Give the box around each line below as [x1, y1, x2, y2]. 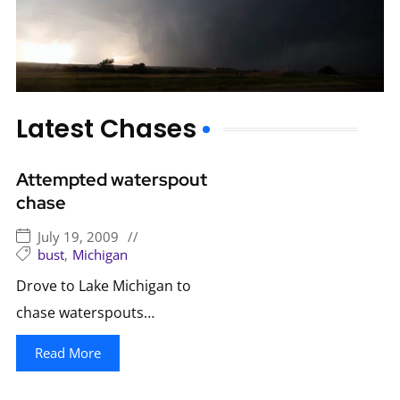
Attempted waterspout [15, 168, 207, 191]
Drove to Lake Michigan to [15, 276, 191, 296]
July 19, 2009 [37, 228, 119, 246]
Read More [34, 344, 101, 362]
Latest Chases [15, 112, 196, 146]
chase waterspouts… [15, 303, 154, 322]
